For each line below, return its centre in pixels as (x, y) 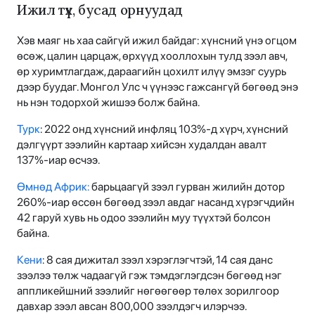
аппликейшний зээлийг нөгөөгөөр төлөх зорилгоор (148, 290)
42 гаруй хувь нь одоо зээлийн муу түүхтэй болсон (144, 217)
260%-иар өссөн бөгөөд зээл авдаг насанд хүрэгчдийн (156, 202)
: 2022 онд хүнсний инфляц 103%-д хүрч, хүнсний (164, 129)
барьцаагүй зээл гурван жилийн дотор (187, 186)
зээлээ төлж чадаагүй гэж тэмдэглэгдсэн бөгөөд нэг (149, 275)
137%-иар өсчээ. (59, 160)
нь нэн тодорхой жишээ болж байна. (109, 102)
